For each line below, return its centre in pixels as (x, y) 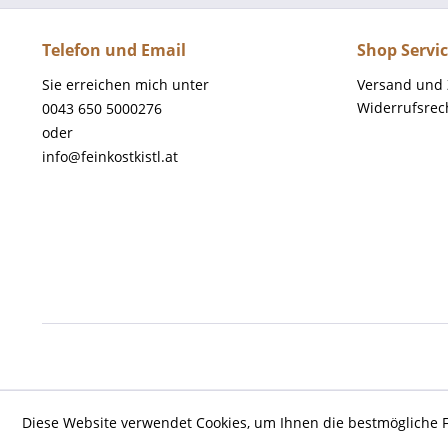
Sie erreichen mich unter (125, 84)
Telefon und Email (114, 50)
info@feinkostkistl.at (110, 156)
